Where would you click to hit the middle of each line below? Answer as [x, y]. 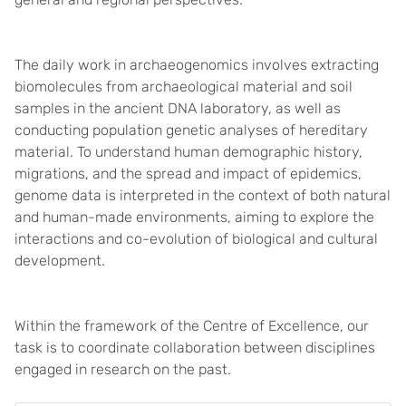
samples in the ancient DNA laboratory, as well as [178, 108]
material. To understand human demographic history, [188, 152]
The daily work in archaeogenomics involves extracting [197, 65]
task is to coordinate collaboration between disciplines [195, 348]
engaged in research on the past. [123, 369]
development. [60, 261]
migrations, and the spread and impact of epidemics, [188, 174]
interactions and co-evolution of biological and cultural [196, 239]
